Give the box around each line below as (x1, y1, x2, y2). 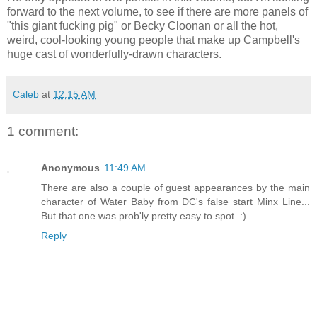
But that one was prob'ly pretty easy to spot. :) (41, 210, 246, 222)
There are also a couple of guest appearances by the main (41, 182, 310, 194)
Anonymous (41, 162, 100, 174)
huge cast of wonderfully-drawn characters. (7, 47, 221, 60)
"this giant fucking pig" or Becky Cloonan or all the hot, (7, 19, 278, 32)
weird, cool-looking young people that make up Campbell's (7, 33, 300, 46)
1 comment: (7, 123, 79, 139)
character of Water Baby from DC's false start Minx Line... (41, 196, 310, 208)
